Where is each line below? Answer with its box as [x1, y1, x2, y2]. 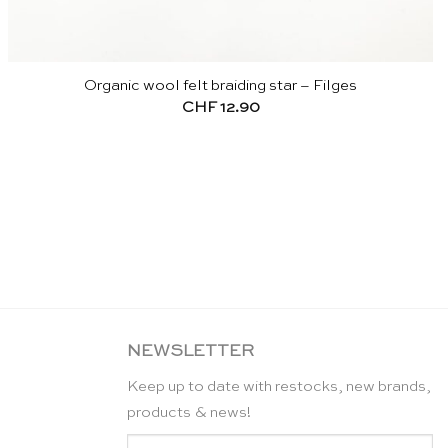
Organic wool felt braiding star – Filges [84, 78, 358, 94]
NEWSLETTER [127, 343, 254, 361]
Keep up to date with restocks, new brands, [127, 378, 431, 394]
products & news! [127, 404, 251, 420]
